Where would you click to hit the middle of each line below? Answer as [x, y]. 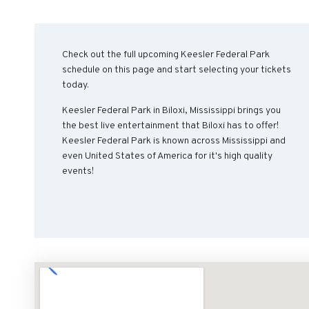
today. [76, 85]
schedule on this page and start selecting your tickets [177, 70]
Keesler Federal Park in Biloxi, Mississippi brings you [171, 111]
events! [78, 171]
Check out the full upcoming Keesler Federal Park [166, 55]
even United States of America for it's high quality [167, 156]
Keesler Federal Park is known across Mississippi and [174, 141]
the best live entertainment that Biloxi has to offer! [170, 126]
